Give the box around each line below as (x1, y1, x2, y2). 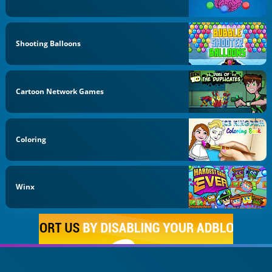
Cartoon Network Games (16, 86, 104, 97)
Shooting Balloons (16, 38, 81, 49)
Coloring (16, 134, 47, 144)
